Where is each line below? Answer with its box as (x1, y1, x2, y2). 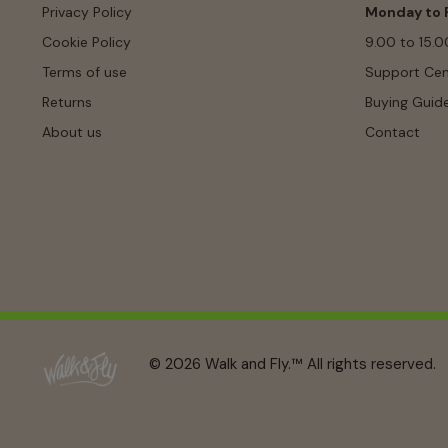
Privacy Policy (42, 3, 132, 21)
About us (42, 123, 102, 141)
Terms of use (42, 63, 127, 81)
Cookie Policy (42, 33, 131, 51)
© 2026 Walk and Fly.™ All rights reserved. (149, 354, 437, 374)
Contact (364, 123, 420, 141)
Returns (42, 93, 92, 111)
